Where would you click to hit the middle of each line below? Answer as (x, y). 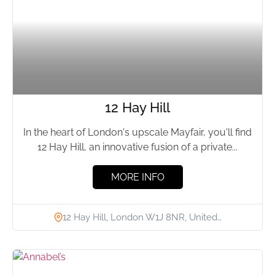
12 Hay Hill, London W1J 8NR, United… (142, 217)
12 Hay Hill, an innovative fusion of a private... (137, 147)
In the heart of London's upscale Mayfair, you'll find (137, 133)
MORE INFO (137, 177)
